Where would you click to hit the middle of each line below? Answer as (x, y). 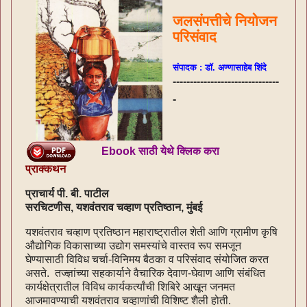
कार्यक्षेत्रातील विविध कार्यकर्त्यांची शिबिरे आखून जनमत (130, 286)
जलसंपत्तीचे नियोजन (225, 21)
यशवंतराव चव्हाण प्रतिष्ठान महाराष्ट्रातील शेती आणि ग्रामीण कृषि (151, 232)
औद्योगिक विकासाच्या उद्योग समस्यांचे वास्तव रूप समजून (133, 245)
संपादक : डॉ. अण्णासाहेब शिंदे (220, 67)
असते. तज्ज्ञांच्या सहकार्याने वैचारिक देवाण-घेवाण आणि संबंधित (145, 273)
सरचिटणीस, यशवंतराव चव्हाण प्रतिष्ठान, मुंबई (114, 207)
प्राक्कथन (46, 169)
